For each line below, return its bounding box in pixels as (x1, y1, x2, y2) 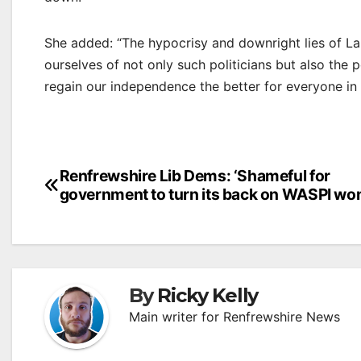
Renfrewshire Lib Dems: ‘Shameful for (59, 166, 330, 185)
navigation (44, 196, 174, 227)
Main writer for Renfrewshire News (129, 309, 340, 325)
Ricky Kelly (157, 284, 259, 307)
